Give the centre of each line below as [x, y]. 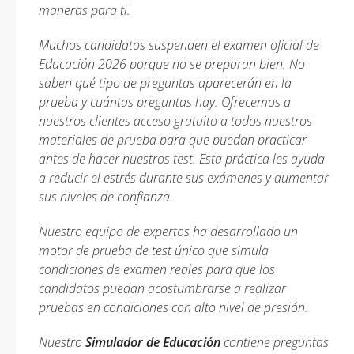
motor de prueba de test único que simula [154, 250]
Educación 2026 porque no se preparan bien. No [172, 64]
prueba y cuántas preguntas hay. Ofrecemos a [165, 102]
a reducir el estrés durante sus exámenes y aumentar [184, 178]
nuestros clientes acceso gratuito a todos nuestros [175, 121]
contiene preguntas [275, 342]
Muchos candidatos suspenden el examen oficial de [179, 45]
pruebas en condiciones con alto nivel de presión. [173, 307]
